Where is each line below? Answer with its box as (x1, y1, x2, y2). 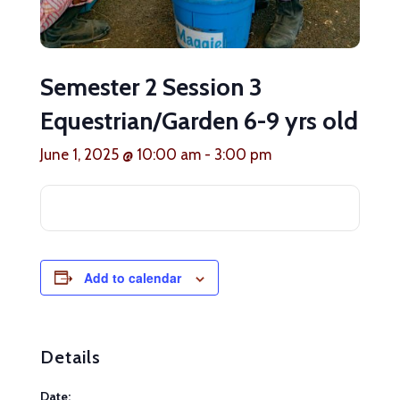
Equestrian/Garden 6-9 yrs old (39, 105, 358, 136)
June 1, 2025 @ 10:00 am (39, 145, 201, 163)
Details (39, 346, 101, 368)
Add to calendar (83, 268, 181, 287)
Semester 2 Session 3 (39, 71, 262, 102)
